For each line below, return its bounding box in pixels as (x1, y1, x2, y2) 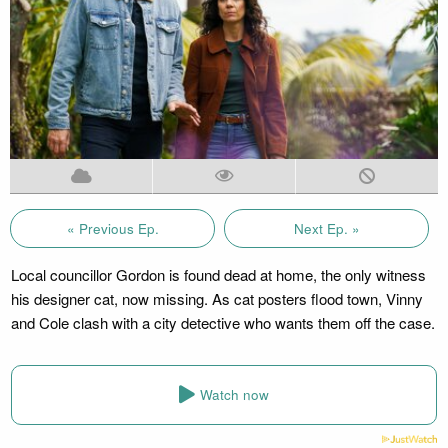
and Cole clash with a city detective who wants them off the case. (10, 311, 435, 333)
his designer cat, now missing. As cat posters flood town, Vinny (10, 287, 423, 309)
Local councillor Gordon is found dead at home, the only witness (10, 263, 426, 285)
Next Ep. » (293, 218, 360, 238)
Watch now (200, 385, 269, 405)
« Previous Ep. (66, 218, 159, 238)
